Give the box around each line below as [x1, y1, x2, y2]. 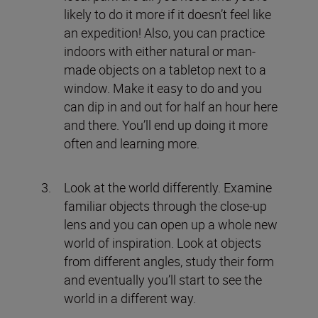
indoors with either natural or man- [64, 42, 256, 60]
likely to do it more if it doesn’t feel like [64, 5, 271, 23]
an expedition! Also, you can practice [64, 23, 265, 41]
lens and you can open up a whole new [64, 215, 278, 233]
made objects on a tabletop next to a [64, 60, 266, 78]
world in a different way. [64, 289, 196, 307]
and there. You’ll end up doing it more [64, 116, 268, 133]
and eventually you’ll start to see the [64, 270, 262, 288]
